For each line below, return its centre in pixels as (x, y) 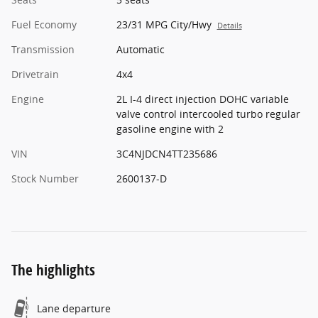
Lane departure (74, 309)
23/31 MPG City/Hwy (164, 25)
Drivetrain (35, 75)
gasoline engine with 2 (170, 129)
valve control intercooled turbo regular (208, 114)
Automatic (140, 50)
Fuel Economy (44, 25)
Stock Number (45, 179)
